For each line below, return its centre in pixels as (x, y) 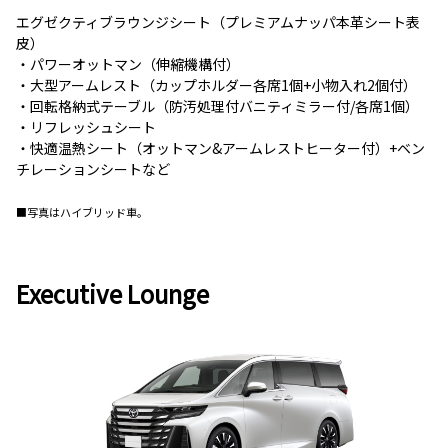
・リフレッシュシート (86, 127)
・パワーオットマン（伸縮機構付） (128, 64)
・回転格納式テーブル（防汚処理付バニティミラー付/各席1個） (217, 106)
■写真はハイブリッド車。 (82, 212)
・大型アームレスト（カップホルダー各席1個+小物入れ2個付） (216, 85)
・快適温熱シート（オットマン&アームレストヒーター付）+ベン (220, 148)
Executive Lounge (112, 294)
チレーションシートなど (93, 169)
